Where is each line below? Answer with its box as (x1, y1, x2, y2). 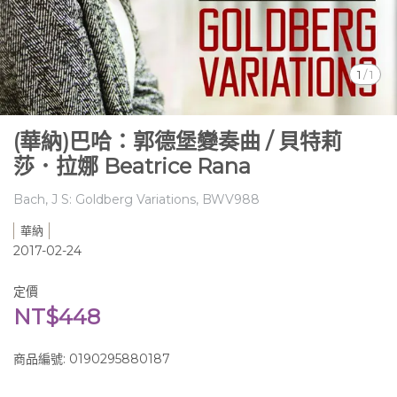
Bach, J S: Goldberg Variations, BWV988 (13, 191, 260, 207)
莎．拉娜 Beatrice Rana (13, 153, 251, 179)
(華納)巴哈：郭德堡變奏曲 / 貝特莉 (13, 128, 342, 154)
